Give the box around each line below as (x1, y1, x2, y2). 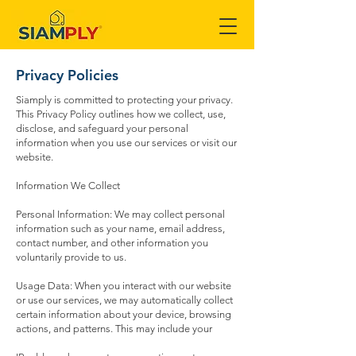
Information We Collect (16, 180, 120, 192)
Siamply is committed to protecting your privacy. (16, 94, 233, 106)
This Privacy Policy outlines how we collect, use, (16, 108, 226, 120)
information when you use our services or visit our (16, 137, 237, 149)
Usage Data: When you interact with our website (16, 280, 231, 292)
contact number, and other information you (16, 237, 208, 249)
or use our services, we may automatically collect (16, 294, 233, 306)
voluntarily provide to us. (16, 251, 126, 263)
